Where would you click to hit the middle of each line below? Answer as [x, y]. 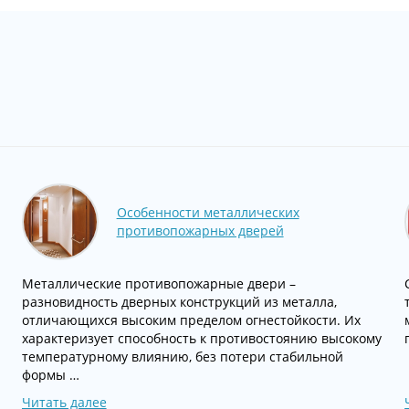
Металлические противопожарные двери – [158, 283]
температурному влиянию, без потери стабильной [182, 357]
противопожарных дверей [200, 231]
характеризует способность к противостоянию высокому [201, 338]
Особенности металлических [208, 212]
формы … [50, 375]
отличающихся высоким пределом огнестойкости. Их [191, 320]
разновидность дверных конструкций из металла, [179, 302]
